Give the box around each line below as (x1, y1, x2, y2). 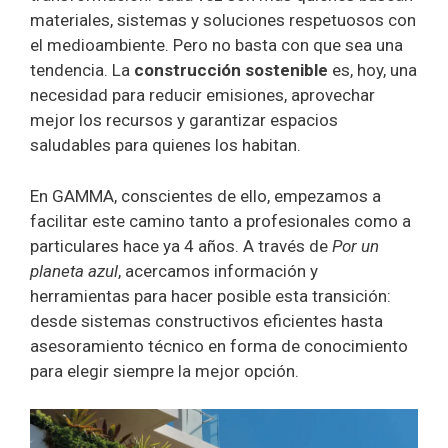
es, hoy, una (328, 60, 417, 81)
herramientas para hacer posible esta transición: (30, 285, 391, 306)
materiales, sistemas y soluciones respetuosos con (30, 10, 416, 31)
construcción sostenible (134, 60, 328, 81)
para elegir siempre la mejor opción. (30, 360, 299, 381)
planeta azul (30, 260, 118, 281)
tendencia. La (30, 60, 134, 81)
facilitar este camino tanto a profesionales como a (30, 210, 411, 231)
